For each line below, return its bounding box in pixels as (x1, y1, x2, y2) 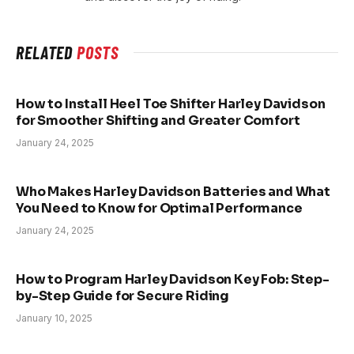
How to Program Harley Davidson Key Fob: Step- (16, 271, 330, 288)
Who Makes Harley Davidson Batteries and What (16, 183, 330, 201)
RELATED (16, 42, 77, 63)
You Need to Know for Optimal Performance (16, 200, 303, 217)
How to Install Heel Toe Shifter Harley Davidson (16, 96, 326, 113)
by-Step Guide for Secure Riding (16, 288, 230, 305)
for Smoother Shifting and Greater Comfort (16, 112, 300, 130)
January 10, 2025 (16, 312, 92, 325)
